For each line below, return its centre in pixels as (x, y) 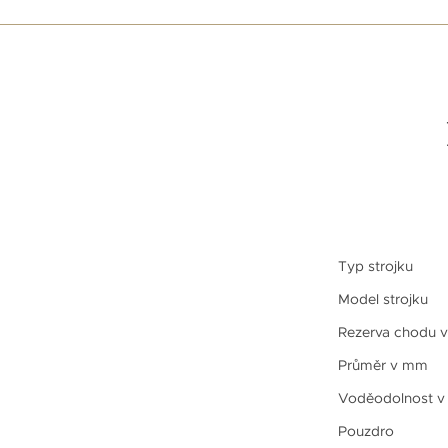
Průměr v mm (382, 364)
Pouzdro (365, 430)
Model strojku (382, 298)
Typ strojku (375, 265)
